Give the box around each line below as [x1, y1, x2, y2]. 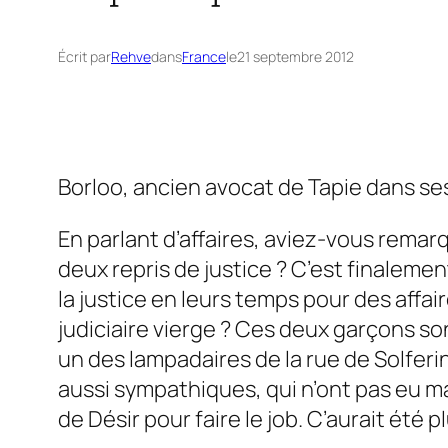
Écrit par [58, 46, 111, 66]
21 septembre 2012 [237, 46, 354, 66]
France [182, 46, 226, 66]
